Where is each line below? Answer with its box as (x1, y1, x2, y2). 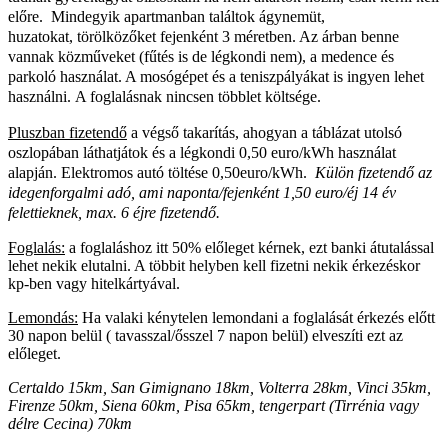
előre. (8, 7, 47, 25)
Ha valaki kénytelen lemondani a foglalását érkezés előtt (78, 308, 435, 326)
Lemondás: (8, 308, 78, 326)
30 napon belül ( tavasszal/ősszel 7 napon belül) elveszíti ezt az (8, 326, 403, 344)
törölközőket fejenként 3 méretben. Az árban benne (77, 27, 399, 45)
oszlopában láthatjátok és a (8, 143, 180, 161)
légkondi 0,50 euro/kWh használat (180, 143, 396, 161)
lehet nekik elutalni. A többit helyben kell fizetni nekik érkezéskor (8, 256, 420, 274)
